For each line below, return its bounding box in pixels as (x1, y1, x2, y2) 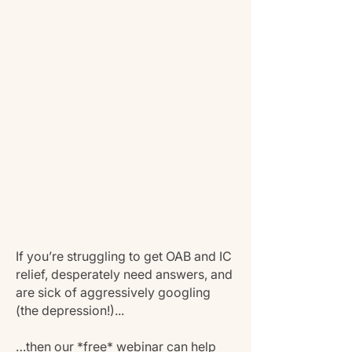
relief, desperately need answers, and (16, 266, 233, 282)
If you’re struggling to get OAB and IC (16, 247, 232, 264)
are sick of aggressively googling (16, 284, 211, 300)
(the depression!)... (16, 302, 124, 318)
